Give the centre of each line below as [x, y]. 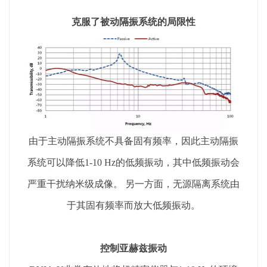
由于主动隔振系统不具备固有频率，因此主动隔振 [133, 141]
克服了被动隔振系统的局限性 [133, 22]
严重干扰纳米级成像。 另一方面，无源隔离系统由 [133, 184]
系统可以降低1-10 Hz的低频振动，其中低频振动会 [133, 162]
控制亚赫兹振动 [133, 248]
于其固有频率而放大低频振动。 [133, 205]
